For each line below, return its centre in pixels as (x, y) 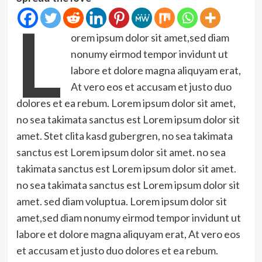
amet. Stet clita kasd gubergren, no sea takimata (124, 136)
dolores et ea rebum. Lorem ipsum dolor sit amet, (126, 103)
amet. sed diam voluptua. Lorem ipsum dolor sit (121, 201)
